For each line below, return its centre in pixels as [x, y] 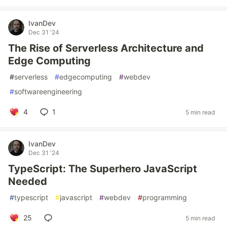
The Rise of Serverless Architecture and [106, 48]
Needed [28, 181]
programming [165, 197]
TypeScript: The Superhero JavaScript [103, 169]
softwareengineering [48, 91]
